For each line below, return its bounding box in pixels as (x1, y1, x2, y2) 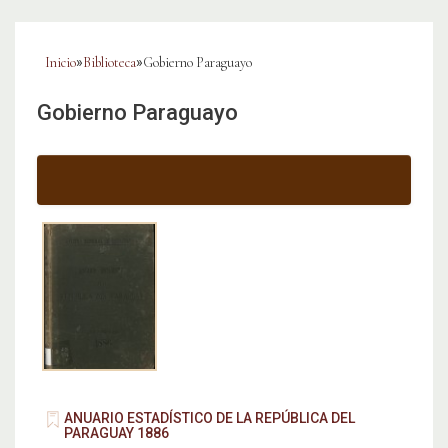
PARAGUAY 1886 (64, 425, 169, 442)
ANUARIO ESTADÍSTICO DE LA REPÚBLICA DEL (64, 410, 355, 427)
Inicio (45, 54, 76, 72)
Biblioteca (83, 54, 136, 72)
